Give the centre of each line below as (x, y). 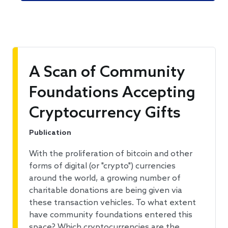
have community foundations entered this (111, 215)
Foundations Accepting (112, 93)
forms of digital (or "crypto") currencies (102, 166)
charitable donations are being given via (106, 191)
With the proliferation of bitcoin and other (111, 154)
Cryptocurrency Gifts (105, 114)
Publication (50, 133)
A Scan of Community (107, 73)
